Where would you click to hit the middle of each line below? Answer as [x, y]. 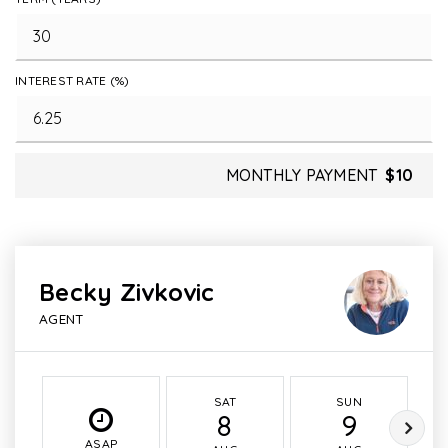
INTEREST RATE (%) [72, 80]
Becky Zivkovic [127, 292]
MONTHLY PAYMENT [301, 175]
